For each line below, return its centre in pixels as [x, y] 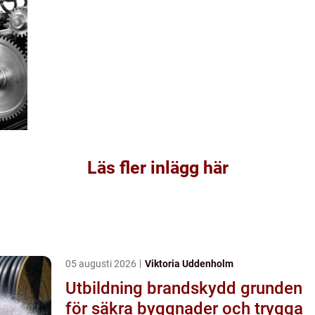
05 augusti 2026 [102, 263]
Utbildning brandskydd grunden [153, 288]
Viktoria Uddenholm [189, 263]
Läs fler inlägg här [157, 167]
